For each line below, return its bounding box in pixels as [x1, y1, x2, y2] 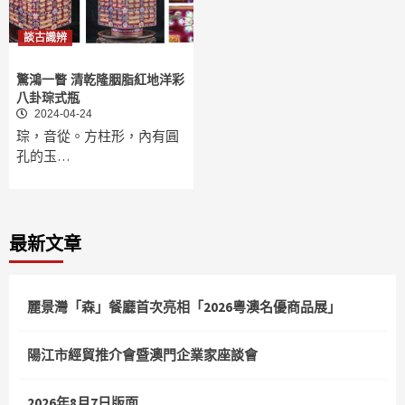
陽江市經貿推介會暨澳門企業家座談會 [27, 346, 258, 364]
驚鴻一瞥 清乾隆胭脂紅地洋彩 [16, 72, 184, 88]
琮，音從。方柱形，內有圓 [16, 127, 179, 146]
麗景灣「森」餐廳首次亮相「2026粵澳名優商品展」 [27, 298, 341, 316]
